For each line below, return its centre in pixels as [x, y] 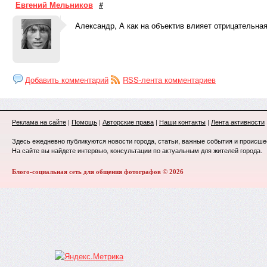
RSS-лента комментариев [169, 80]
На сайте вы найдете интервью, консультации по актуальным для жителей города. [137, 150]
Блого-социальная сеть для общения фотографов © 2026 [98, 172]
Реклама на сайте [39, 122]
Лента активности [238, 122]
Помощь [84, 122]
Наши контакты [182, 122]
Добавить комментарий [67, 80]
